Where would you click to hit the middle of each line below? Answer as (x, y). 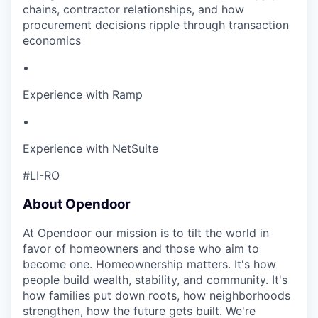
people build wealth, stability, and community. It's (155, 280)
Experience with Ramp (83, 94)
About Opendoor (77, 204)
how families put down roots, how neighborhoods (157, 296)
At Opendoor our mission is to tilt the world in (146, 233)
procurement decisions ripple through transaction (156, 25)
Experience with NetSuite (91, 148)
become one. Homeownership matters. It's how (149, 264)
